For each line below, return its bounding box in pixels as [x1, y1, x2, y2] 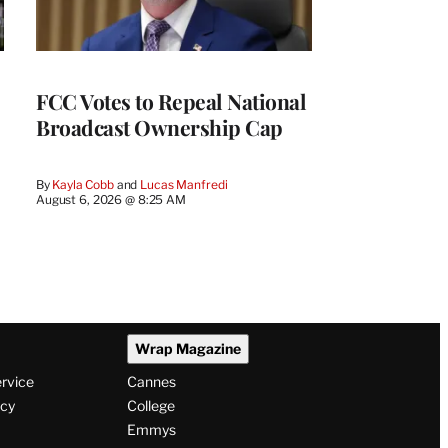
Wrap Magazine [134, 340, 241, 358]
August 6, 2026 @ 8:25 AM [36, 191, 186, 207]
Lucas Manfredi [140, 176, 228, 192]
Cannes [126, 373, 176, 391]
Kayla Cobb [52, 176, 114, 192]
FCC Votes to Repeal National [36, 86, 306, 115]
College [126, 397, 175, 415]
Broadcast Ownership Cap [36, 112, 283, 141]
